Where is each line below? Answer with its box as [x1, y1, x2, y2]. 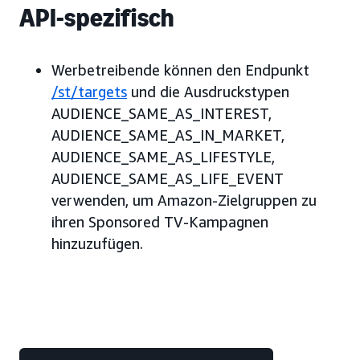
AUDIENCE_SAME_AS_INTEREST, [51, 104, 272, 123]
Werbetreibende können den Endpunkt [51, 61, 309, 80]
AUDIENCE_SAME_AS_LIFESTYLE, [51, 148, 275, 166]
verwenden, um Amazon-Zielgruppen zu [51, 191, 317, 210]
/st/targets [51, 83, 127, 101]
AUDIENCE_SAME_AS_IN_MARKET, [51, 126, 284, 145]
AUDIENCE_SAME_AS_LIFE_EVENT [51, 170, 284, 188]
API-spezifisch [19, 2, 174, 34]
